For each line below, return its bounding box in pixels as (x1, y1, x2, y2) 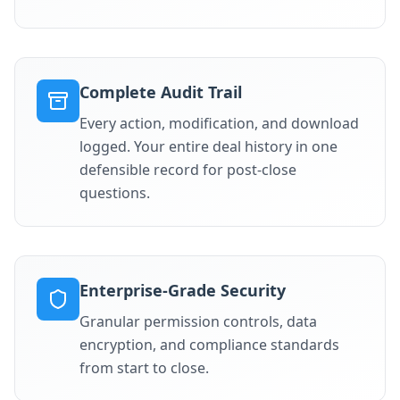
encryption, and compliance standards (79, 335, 339, 354)
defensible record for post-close (79, 160, 296, 179)
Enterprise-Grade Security (79, 279, 286, 301)
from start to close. (79, 358, 209, 378)
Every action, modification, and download (79, 113, 359, 133)
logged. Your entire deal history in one (79, 137, 337, 156)
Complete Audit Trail (79, 81, 242, 103)
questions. (79, 183, 150, 203)
